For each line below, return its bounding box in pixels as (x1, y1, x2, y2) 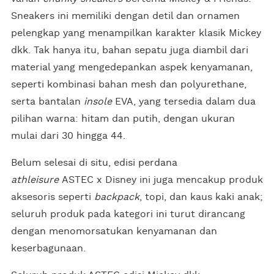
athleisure (11, 175, 62, 185)
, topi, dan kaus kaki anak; (139, 192, 263, 202)
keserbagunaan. (11, 243, 86, 254)
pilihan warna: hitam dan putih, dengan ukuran (11, 114, 235, 124)
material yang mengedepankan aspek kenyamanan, (11, 62, 253, 73)
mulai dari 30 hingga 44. (11, 131, 125, 141)
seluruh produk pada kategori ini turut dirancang (11, 209, 245, 220)
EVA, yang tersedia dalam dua (115, 97, 256, 107)
